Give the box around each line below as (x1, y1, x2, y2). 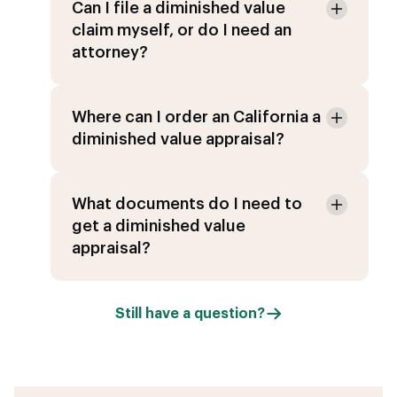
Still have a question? (114, 306, 265, 321)
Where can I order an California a (72, 108, 321, 125)
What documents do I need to (72, 195, 302, 212)
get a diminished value (72, 217, 245, 234)
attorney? (72, 43, 148, 60)
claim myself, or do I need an (72, 21, 292, 38)
